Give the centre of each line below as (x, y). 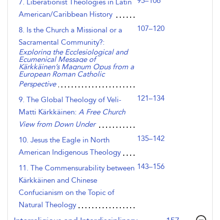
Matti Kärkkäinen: (49, 112)
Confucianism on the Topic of (67, 192)
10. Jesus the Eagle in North (64, 140)
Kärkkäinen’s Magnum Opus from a (76, 67)
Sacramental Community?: (62, 42)
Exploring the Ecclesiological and (73, 52)
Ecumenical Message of (57, 59)
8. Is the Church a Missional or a (70, 30)
